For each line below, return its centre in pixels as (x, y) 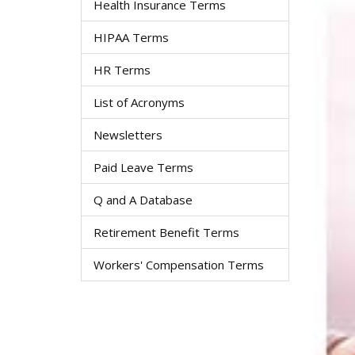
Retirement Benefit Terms (166, 232)
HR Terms (122, 70)
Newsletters (128, 135)
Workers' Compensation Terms (179, 265)
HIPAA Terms (131, 37)
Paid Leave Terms (143, 167)
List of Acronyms (139, 102)
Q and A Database (143, 200)
